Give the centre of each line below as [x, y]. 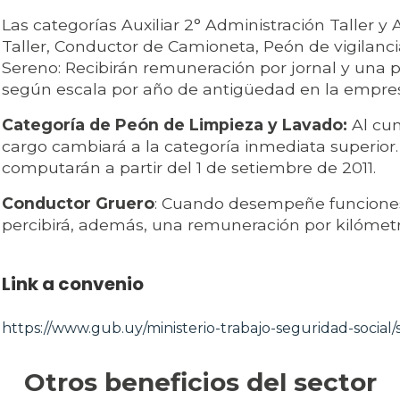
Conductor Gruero [78, 204]
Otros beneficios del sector [200, 383]
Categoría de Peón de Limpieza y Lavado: [175, 125]
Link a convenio [73, 284]
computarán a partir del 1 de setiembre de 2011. [189, 168]
